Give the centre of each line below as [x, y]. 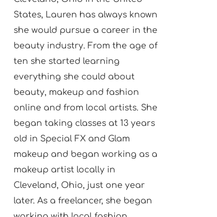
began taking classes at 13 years [85, 123]
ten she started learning [67, 61]
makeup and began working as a [86, 154]
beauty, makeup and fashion [77, 92]
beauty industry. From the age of [86, 46]
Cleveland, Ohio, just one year [79, 185]
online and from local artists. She [86, 108]
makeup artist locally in [65, 170]
